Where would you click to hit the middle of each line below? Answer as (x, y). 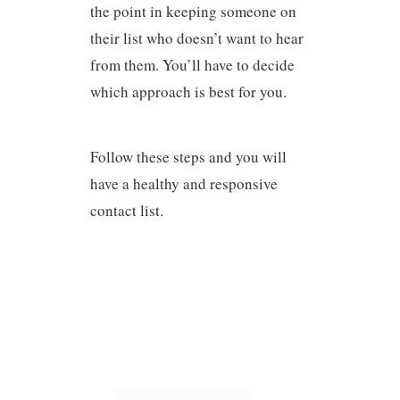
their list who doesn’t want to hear (196, 38)
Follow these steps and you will (188, 156)
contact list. (126, 210)
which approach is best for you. (188, 92)
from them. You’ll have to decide (192, 65)
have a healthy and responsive (183, 183)
